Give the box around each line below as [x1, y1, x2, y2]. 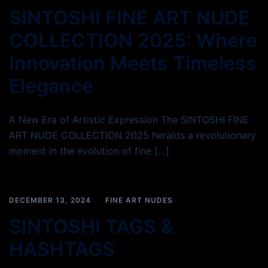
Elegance [9, 74, 93, 98]
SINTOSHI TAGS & [9, 215, 173, 238]
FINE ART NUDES [105, 196, 173, 205]
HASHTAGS [9, 237, 115, 261]
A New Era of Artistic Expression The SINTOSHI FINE [9, 114, 249, 126]
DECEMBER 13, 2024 [9, 196, 91, 205]
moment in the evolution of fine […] [9, 145, 169, 157]
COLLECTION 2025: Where [9, 29, 257, 52]
